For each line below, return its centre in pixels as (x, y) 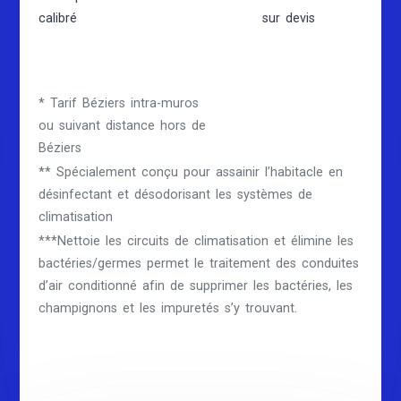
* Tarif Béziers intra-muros (119, 104)
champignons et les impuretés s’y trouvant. (168, 309)
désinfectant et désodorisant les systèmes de (176, 195)
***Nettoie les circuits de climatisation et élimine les (196, 242)
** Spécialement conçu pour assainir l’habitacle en (191, 173)
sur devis (288, 18)
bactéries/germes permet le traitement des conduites (199, 264)
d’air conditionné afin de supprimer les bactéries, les (196, 286)
